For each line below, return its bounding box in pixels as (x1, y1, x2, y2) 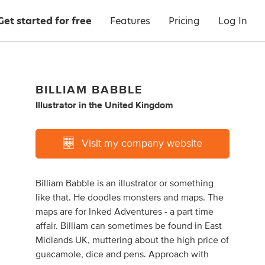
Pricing (169, 14, 200, 28)
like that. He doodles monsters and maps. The (35, 193, 224, 202)
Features (110, 14, 150, 28)
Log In (218, 14, 247, 28)
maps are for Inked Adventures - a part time (35, 207, 214, 216)
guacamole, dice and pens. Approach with (35, 250, 209, 259)
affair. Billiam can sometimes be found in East (35, 221, 222, 231)
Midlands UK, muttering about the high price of (35, 235, 230, 245)
